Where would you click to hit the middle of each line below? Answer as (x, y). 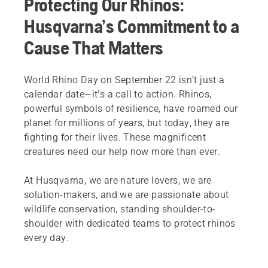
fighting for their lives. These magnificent (115, 137)
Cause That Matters (94, 47)
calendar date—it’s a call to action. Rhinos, (118, 94)
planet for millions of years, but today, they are (127, 123)
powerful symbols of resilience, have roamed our (131, 108)
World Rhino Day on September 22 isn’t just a (124, 80)
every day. (47, 237)
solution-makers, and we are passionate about (127, 194)
